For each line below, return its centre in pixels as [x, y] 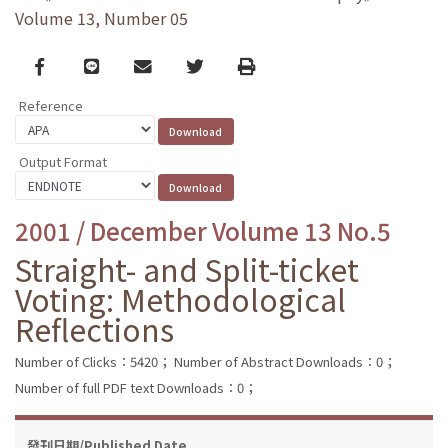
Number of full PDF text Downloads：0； [136, 387]
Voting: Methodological [180, 298]
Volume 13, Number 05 [101, 18]
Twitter [215, 65]
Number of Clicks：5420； [93, 361]
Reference [51, 106]
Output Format [63, 161]
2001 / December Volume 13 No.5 [203, 230]
